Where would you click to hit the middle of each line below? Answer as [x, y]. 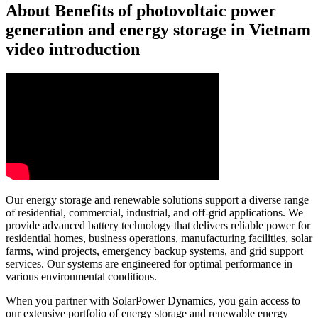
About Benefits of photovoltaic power [141, 11]
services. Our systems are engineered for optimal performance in [149, 264]
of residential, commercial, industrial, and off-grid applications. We [154, 213]
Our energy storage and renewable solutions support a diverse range [157, 200]
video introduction [73, 49]
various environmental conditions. [81, 277]
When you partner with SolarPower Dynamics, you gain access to [153, 301]
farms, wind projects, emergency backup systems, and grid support [154, 251]
